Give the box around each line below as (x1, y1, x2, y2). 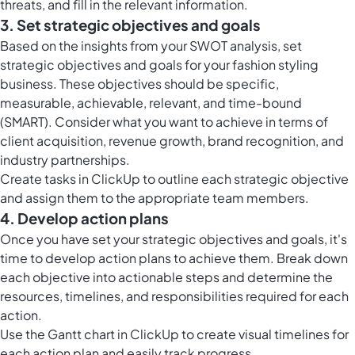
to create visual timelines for (179, 326, 349, 343)
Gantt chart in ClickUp (48, 326, 179, 343)
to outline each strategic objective (140, 170, 349, 188)
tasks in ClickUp (44, 170, 140, 188)
